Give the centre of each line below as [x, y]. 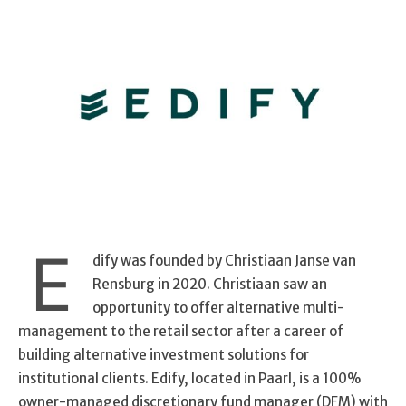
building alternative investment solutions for [164, 354]
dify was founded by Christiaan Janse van [224, 260]
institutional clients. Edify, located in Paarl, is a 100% [189, 378]
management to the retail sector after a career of [181, 331]
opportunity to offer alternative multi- [218, 307]
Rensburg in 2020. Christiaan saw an [210, 284]
